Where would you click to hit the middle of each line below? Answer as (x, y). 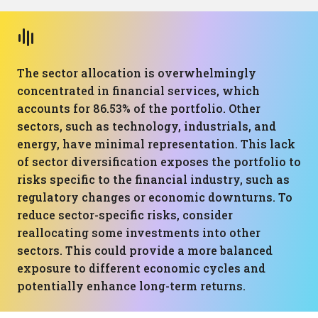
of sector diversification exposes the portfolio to (159, 161)
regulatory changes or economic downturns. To (155, 197)
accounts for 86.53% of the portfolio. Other (139, 108)
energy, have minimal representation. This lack (156, 144)
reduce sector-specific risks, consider (125, 215)
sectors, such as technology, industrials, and (147, 126)
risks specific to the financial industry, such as (153, 179)
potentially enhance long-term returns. (131, 286)
